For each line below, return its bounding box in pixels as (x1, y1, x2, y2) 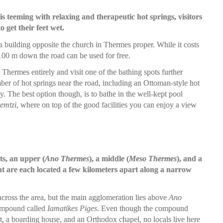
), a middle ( (89, 154, 129, 163)
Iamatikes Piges (47, 204, 97, 213)
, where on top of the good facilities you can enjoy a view (16, 101, 197, 109)
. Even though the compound (97, 204, 188, 213)
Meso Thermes (128, 154, 177, 163)
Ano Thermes (44, 154, 89, 163)
